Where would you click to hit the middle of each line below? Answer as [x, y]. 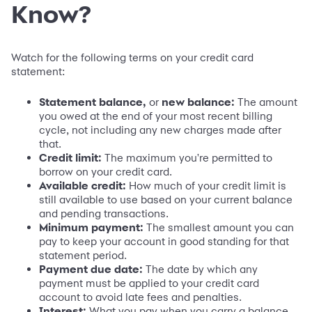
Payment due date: [91, 269]
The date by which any [200, 269]
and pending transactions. [104, 213]
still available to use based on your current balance [166, 199]
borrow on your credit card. [106, 171]
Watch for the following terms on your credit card [132, 57]
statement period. [83, 255]
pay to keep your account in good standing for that [164, 241]
